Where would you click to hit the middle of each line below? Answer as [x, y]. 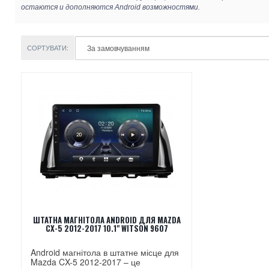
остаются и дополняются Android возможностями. [110, 7]
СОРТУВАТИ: [48, 47]
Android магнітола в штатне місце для [105, 252]
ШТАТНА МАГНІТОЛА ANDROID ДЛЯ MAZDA [107, 219]
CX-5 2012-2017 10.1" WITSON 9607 [107, 228]
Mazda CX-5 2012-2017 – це [86, 261]
